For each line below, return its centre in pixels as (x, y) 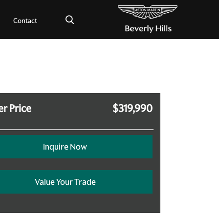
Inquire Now (65, 147)
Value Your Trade (65, 182)
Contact (25, 20)
